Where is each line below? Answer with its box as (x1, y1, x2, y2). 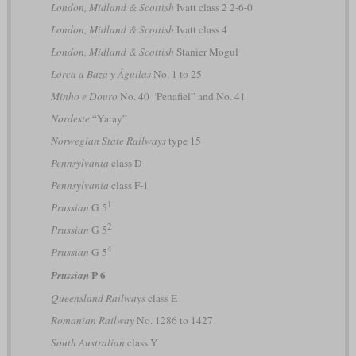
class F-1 (108, 177, 149, 192)
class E (145, 290, 177, 305)
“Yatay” (89, 110, 127, 126)
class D (108, 155, 142, 170)
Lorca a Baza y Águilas (50, 66, 151, 81)
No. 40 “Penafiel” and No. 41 (117, 88, 246, 103)
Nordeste (50, 110, 90, 126)
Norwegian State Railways (50, 133, 166, 148)
